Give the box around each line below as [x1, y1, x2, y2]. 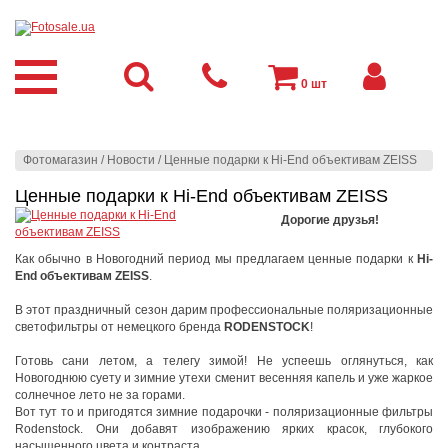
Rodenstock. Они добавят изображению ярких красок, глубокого [15, 422, 433, 436]
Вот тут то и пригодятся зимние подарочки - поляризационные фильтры [15, 405, 433, 419]
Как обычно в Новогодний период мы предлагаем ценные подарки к [15, 252, 417, 266]
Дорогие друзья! [281, 213, 379, 227]
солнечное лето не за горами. [15, 388, 185, 402]
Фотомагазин [23, 153, 98, 167]
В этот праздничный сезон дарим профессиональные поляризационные [15, 303, 433, 317]
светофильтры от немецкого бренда [15, 320, 224, 334]
